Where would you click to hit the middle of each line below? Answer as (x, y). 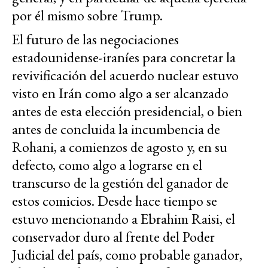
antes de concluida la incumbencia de (116, 129)
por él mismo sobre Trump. (87, 16)
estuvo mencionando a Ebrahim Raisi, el (124, 219)
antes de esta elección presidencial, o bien (127, 111)
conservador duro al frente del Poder (113, 237)
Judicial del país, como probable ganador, (127, 255)
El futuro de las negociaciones (95, 39)
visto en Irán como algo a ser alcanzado (120, 93)
